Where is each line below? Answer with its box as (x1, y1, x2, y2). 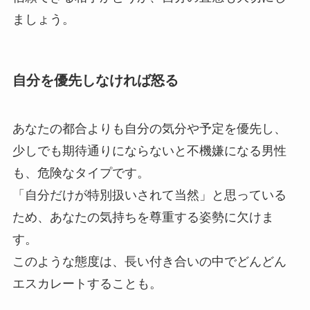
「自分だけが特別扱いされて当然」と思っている (12, 188, 286, 202)
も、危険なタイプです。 (12, 165, 149, 180)
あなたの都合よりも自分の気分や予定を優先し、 (12, 121, 286, 136)
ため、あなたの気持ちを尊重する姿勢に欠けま (12, 210, 274, 224)
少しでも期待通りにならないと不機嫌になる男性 (12, 143, 286, 158)
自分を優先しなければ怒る (12, 73, 179, 89)
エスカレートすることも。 (12, 276, 162, 291)
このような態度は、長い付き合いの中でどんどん (12, 254, 286, 268)
